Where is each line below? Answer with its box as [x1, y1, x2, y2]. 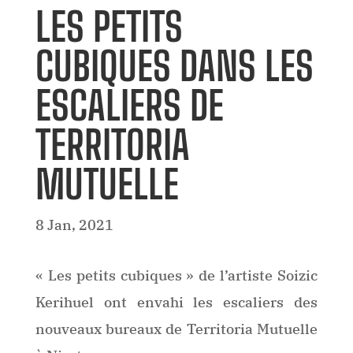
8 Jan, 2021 [35, 215, 113, 234]
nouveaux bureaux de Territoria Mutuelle [35, 319, 318, 338]
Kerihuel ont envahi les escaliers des [35, 292, 318, 311]
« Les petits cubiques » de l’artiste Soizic [35, 266, 318, 284]
